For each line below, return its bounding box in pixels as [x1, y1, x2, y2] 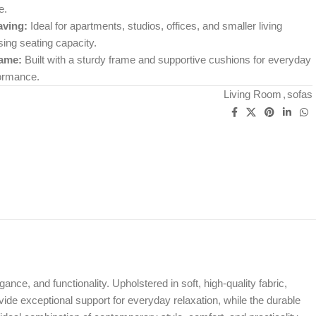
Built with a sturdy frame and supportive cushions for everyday [21, 54, 311, 66]
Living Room [224, 88, 282, 101]
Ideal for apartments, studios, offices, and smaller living [27, 20, 282, 32]
